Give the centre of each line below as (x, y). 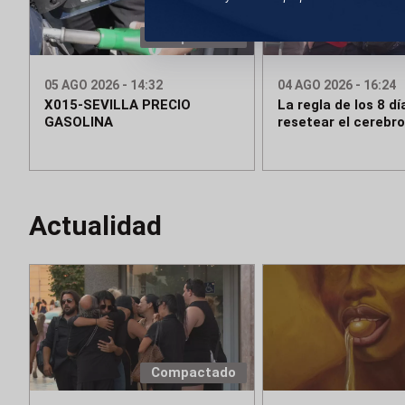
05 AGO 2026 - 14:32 (104, 85)
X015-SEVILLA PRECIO (118, 105)
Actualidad (95, 226)
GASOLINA (79, 122)
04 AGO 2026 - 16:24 (336, 85)
